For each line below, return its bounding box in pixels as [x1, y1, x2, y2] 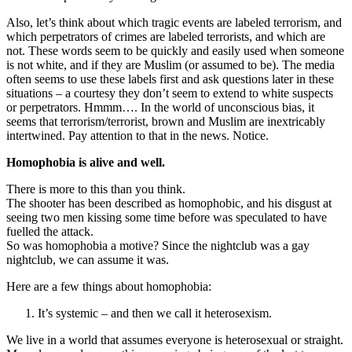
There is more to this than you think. [6, 181, 185, 196]
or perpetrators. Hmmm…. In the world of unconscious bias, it [6, 100, 314, 114]
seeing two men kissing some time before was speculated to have [6, 210, 327, 224]
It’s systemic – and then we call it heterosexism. [38, 306, 272, 320]
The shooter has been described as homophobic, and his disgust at [6, 196, 332, 210]
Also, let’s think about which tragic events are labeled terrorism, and [6, 15, 342, 29]
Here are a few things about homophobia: [6, 279, 211, 293]
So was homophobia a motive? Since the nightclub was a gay [6, 238, 310, 252]
